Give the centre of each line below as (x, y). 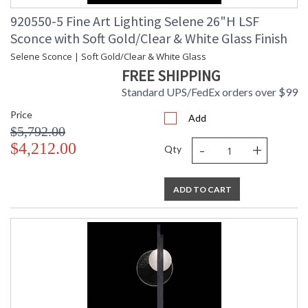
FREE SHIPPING (171, 76)
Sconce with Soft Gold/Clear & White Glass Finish (149, 38)
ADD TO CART (202, 190)
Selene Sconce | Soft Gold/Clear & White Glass (108, 57)
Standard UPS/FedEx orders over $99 (210, 92)
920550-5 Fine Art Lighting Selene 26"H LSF (135, 21)
